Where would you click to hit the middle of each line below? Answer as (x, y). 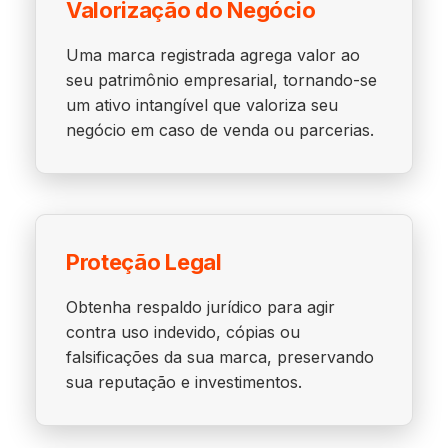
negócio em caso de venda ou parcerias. (219, 130)
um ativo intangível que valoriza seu (201, 105)
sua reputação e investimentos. (183, 382)
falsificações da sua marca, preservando (219, 357)
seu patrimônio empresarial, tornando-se (221, 80)
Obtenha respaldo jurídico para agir (200, 307)
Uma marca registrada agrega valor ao (212, 55)
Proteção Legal (143, 262)
